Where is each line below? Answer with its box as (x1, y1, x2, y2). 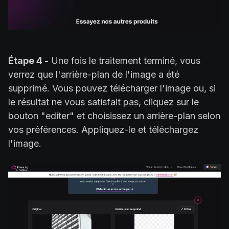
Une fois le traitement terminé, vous (49, 55, 200, 66)
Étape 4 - (8, 55, 49, 66)
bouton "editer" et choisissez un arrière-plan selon (8, 110, 220, 122)
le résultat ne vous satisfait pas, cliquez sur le (8, 97, 199, 108)
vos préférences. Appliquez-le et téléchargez (8, 124, 198, 135)
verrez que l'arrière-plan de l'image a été (8, 69, 179, 80)
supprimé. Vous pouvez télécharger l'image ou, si (8, 83, 216, 94)
